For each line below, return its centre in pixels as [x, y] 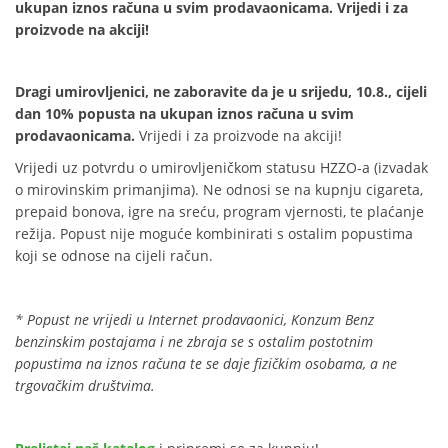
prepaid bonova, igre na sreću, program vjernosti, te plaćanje [219, 211]
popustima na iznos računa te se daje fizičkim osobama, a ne [206, 363]
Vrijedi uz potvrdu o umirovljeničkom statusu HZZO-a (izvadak [221, 167]
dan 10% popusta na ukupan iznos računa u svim [184, 114]
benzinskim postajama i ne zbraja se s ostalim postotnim [194, 341]
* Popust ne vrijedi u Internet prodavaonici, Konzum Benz [194, 319]
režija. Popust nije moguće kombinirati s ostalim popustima [214, 233]
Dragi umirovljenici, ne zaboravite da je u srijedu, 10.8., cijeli [221, 92]
